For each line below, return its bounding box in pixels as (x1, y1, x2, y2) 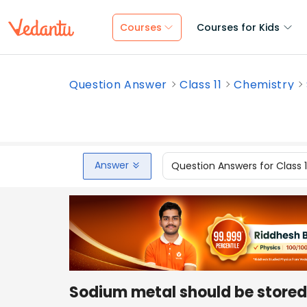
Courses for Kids (197, 21, 280, 34)
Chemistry (234, 77, 295, 93)
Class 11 (180, 77, 222, 93)
